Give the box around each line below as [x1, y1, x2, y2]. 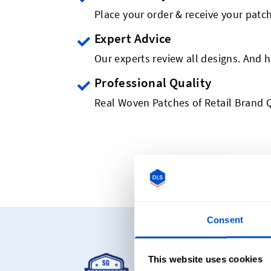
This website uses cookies [148, 253, 263, 264]
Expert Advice [94, 30, 172, 47]
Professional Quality [94, 74, 212, 91]
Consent [207, 214, 243, 225]
